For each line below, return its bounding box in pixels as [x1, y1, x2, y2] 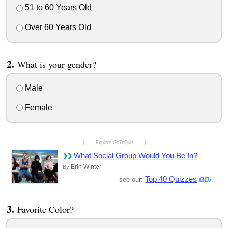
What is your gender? [17, 58, 96, 71]
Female [22, 103, 52, 112]
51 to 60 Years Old [22, 3, 92, 12]
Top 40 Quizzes [145, 174, 197, 183]
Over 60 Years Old [22, 23, 91, 32]
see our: [119, 175, 146, 183]
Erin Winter [70, 163, 101, 170]
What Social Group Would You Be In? [73, 151, 197, 160]
